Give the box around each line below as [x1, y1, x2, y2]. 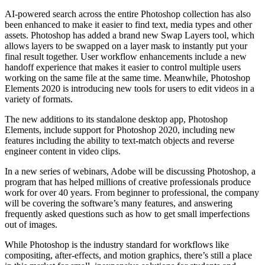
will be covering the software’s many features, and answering [5, 198, 232, 208]
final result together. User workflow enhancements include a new [5, 51, 247, 62]
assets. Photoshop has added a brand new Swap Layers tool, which [5, 30, 254, 40]
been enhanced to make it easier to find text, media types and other [5, 19, 252, 30]
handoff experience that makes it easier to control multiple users [5, 62, 241, 72]
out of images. [5, 219, 57, 230]
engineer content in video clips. [5, 146, 121, 156]
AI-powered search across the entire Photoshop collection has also [5, 8, 251, 19]
